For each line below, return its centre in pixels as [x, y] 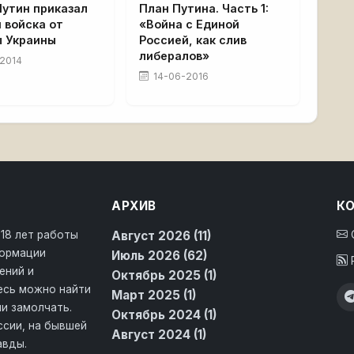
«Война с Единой [189, 24]
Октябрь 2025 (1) [164, 275]
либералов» [174, 55]
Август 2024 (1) [159, 334]
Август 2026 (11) [162, 235]
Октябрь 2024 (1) [164, 314]
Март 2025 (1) [154, 295]
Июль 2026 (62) [160, 255]
